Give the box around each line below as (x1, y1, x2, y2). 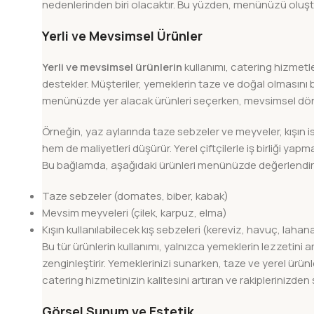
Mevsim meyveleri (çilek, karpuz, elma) (42, 205, 227, 221)
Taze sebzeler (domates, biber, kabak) (42, 189, 228, 204)
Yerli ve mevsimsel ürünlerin (42, 60, 182, 75)
